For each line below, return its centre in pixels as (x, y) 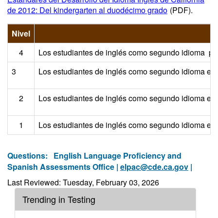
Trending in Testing (59, 199)
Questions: (30, 155)
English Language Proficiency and (118, 155)
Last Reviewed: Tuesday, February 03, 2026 (83, 182)
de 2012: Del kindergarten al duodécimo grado (87, 10)
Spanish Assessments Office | (64, 167)
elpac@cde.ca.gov (154, 167)
